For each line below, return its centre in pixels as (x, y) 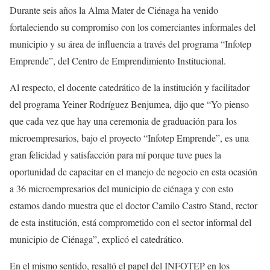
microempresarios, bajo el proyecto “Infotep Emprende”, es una (129, 138)
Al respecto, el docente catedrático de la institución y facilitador (130, 87)
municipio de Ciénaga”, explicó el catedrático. (97, 239)
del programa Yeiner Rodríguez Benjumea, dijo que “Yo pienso (129, 104)
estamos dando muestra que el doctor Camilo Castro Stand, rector (133, 206)
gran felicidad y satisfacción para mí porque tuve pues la (115, 155)
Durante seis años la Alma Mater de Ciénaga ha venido (114, 10)
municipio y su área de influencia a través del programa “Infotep (130, 44)
